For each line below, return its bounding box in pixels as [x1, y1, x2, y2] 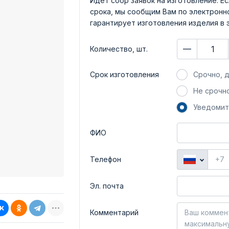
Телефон [90, 155, 121, 164]
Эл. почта [90, 181, 124, 190]
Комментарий [90, 208, 139, 217]
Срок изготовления [90, 70, 159, 79]
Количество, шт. [90, 44, 148, 53]
